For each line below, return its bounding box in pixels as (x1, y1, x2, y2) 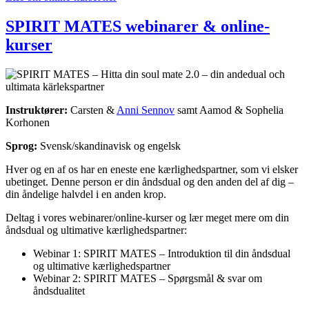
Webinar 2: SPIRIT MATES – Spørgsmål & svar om (33, 272, 262, 284)
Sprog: (6, 139, 37, 152)
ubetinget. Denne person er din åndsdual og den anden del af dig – (6, 175, 294, 188)
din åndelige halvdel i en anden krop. (6, 188, 166, 200)
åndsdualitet (33, 284, 85, 297)
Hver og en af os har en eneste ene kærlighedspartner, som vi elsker (6, 163, 298, 175)
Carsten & (68, 103, 117, 116)
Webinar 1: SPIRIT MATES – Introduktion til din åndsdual (33, 247, 290, 259)
